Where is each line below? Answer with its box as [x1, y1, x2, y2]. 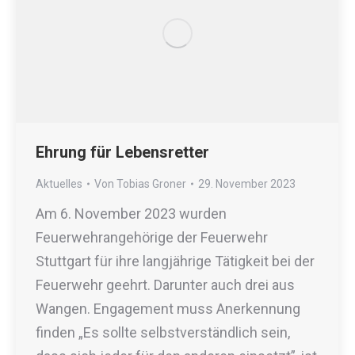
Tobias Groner [116, 177, 186, 190]
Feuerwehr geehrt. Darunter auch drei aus [36, 276, 295, 293]
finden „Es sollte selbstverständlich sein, [36, 323, 290, 341]
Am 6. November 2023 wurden [36, 204, 227, 222]
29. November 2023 [198, 177, 296, 190]
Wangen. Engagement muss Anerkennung [36, 300, 300, 317]
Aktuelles [36, 177, 82, 190]
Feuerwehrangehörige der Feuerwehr [36, 228, 268, 246]
